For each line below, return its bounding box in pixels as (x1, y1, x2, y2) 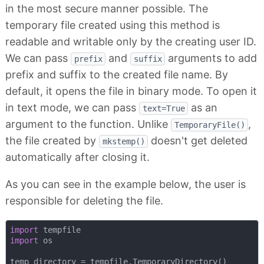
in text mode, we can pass (5, 101, 139, 114)
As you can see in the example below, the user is (5, 178, 246, 191)
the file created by (5, 134, 99, 147)
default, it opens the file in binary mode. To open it (5, 85, 257, 98)
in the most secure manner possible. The (5, 2, 208, 15)
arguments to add (165, 52, 257, 65)
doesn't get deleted (148, 134, 247, 147)
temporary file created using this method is (5, 19, 220, 32)
